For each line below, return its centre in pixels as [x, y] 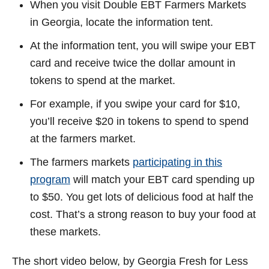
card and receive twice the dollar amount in [133, 63]
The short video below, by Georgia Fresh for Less [130, 261]
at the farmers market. [83, 139]
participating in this [177, 162]
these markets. [65, 232]
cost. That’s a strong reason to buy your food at [143, 215]
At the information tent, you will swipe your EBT [143, 46]
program [50, 180]
